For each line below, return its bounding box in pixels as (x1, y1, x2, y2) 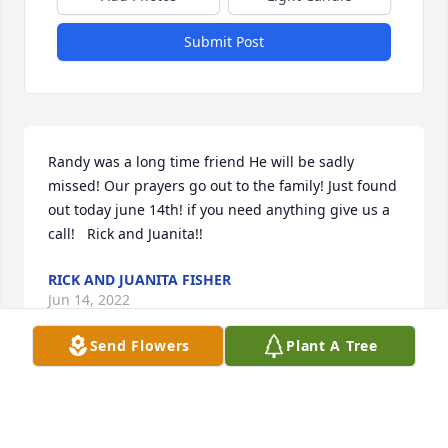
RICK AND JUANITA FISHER (48, 270, 231, 290)
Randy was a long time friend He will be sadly (48, 152, 354, 172)
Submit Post (184, 32, 264, 52)
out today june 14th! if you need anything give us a (48, 200, 390, 220)
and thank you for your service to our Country (48, 390, 353, 410)
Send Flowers (89, 336, 191, 355)
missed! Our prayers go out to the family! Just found (48, 176, 397, 196)
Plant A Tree (286, 336, 378, 355)
